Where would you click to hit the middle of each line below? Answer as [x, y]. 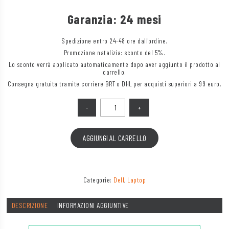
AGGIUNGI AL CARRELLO [114, 138]
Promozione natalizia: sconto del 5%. [114, 53]
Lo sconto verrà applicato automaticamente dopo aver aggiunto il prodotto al [114, 64]
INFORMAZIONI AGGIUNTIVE [93, 205]
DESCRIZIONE [30, 205]
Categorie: [98, 180]
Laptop [137, 180]
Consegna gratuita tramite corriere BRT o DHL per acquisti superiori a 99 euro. [114, 84]
